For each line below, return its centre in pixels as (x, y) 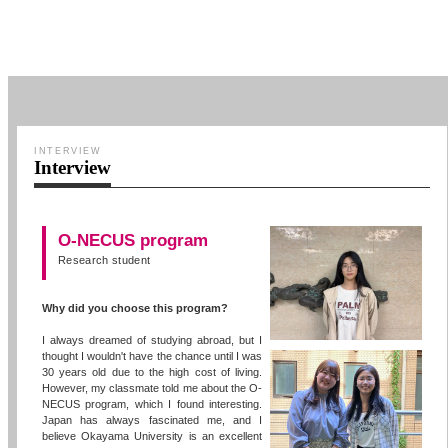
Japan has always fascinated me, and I (152, 419)
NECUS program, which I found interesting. (152, 403)
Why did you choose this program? (135, 307)
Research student (104, 259)
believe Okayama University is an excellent (152, 435)
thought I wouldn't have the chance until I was (152, 355)
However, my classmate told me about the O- (152, 387)
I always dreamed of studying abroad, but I (152, 339)
